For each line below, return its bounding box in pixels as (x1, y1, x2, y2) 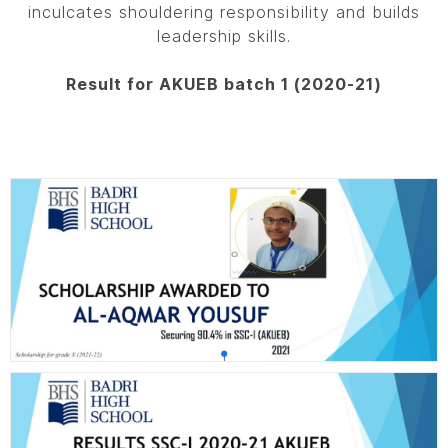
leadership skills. (157, 26, 291, 46)
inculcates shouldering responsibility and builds (28, 2, 420, 22)
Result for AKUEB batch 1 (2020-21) (66, 74, 382, 94)
